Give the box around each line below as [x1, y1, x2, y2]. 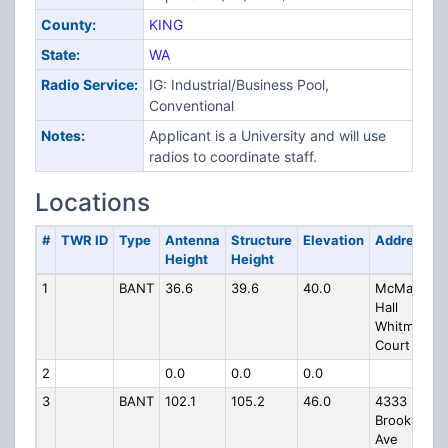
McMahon [374, 280, 437, 296]
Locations [35, 187, 150, 217]
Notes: [40, 127, 85, 144]
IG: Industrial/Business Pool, [148, 76, 329, 93]
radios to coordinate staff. [148, 148, 317, 165]
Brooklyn [374, 412, 429, 428]
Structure [230, 232, 292, 248]
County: [40, 16, 96, 33]
